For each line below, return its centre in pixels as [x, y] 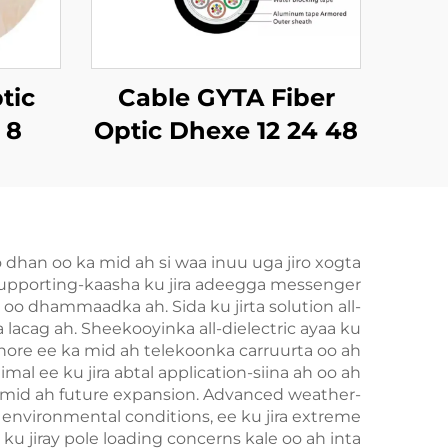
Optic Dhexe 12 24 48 [226, 130]
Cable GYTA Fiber [226, 97]
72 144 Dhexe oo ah [226, 163]
